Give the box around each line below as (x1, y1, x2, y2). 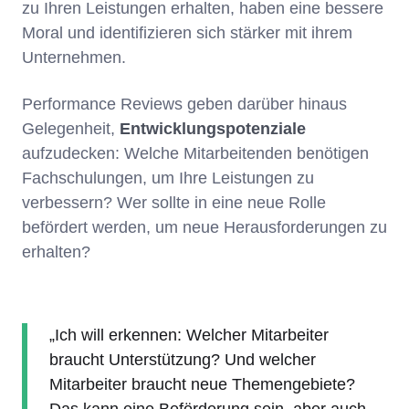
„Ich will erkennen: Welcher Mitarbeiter (49, 326, 329, 345)
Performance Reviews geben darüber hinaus (22, 95, 347, 114)
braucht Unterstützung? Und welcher (49, 351, 316, 370)
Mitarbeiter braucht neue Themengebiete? (49, 375, 355, 394)
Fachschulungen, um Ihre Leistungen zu (22, 169, 314, 188)
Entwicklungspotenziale (120, 120, 306, 139)
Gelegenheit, (22, 120, 120, 139)
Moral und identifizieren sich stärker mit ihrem (22, 24, 352, 43)
